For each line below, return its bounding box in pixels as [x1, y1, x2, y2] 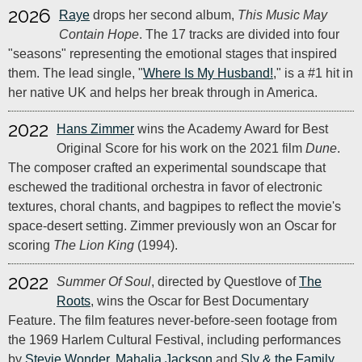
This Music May [238, 8, 327, 22]
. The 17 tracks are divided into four [139, 27, 339, 41]
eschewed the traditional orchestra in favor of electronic [8, 180, 322, 194]
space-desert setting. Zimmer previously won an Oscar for [8, 219, 336, 233]
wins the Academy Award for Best [134, 122, 328, 136]
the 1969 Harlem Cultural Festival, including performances [8, 333, 341, 347]
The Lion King [53, 238, 134, 252]
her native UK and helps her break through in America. [8, 86, 318, 99]
